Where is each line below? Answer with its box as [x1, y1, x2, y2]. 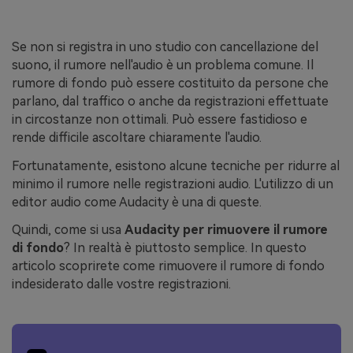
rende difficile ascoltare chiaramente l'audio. [12, 129, 262, 145]
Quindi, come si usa [12, 222, 121, 238]
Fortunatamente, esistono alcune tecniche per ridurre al [12, 158, 340, 173]
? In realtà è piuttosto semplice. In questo [64, 240, 307, 256]
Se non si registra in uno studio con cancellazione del [12, 39, 318, 54]
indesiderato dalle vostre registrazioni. [12, 277, 231, 292]
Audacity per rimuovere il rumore [124, 222, 328, 238]
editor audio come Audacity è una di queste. [12, 194, 262, 210]
